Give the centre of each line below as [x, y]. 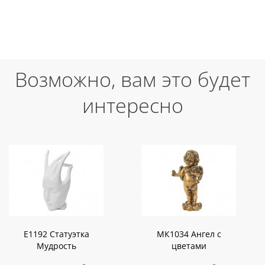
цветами [189, 246]
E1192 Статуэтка [56, 234]
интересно [132, 106]
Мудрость [56, 246]
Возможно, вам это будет [132, 80]
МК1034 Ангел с [189, 234]
